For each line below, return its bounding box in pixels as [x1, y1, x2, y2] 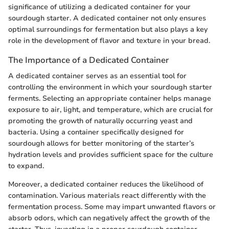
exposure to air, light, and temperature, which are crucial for [8, 105, 213, 115]
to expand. [8, 161, 44, 171]
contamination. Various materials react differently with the [8, 191, 206, 201]
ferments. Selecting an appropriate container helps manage [8, 94, 211, 104]
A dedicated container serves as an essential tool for [8, 71, 187, 81]
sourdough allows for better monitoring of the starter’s [8, 139, 194, 149]
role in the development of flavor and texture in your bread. [8, 36, 210, 45]
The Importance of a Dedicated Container [8, 54, 169, 66]
